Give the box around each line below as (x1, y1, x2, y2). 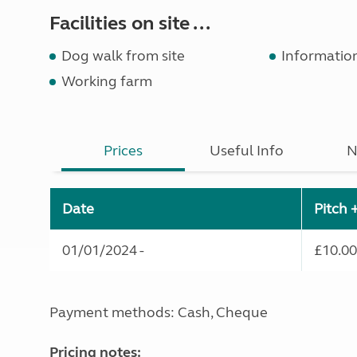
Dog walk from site (61, 47, 185, 65)
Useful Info (210, 142, 284, 159)
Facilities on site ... (49, 12, 210, 35)
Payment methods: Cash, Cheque (49, 304, 268, 321)
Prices (104, 142, 143, 159)
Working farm (61, 73, 152, 90)
